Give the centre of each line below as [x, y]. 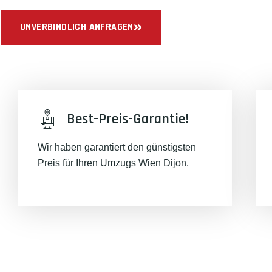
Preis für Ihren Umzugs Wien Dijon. [113, 163]
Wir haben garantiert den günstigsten [117, 147]
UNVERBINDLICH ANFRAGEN [77, 27]
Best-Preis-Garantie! [128, 119]
